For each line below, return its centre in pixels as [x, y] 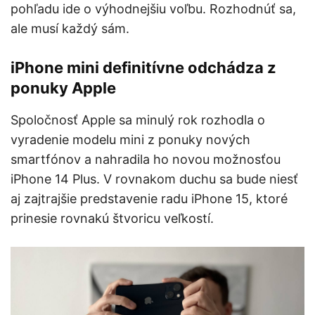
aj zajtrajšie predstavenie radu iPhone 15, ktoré [149, 199]
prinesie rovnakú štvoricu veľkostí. [112, 219]
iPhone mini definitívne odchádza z [143, 68]
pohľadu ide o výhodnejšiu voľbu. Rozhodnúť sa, [153, 9]
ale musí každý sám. [70, 29]
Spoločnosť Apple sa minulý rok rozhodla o [138, 120]
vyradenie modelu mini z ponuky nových [130, 140]
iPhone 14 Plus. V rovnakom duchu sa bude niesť [154, 179]
